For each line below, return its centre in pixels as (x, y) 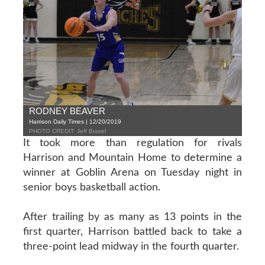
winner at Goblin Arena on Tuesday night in (132, 172)
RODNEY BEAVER (67, 111)
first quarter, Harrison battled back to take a (132, 232)
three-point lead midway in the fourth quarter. (131, 246)
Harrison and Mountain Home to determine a (132, 158)
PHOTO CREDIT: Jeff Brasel (67, 131)
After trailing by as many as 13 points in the (132, 217)
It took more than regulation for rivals (132, 143)
